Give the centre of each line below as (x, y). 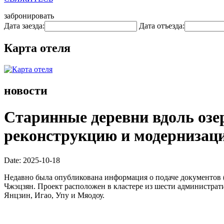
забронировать (29, 16)
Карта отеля (37, 48)
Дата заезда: (24, 26)
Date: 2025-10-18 (32, 160)
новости (26, 90)
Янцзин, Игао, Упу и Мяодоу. (54, 195)
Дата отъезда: (162, 26)
